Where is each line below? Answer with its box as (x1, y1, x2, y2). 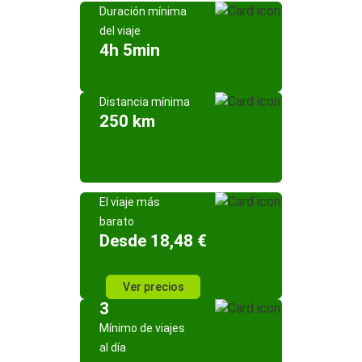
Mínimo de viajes (99, 322, 185, 335)
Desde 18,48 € (99, 231, 207, 250)
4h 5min (99, 40, 160, 60)
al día (99, 341, 126, 354)
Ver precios (122, 280, 184, 293)
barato (99, 215, 134, 228)
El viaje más (99, 196, 160, 208)
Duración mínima (99, 5, 187, 18)
